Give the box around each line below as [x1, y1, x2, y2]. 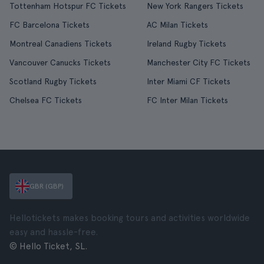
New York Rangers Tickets [146, 1, 243, 11]
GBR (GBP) [29, 182, 64, 190]
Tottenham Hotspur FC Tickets [9, 1, 126, 11]
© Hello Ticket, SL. [9, 241, 87, 252]
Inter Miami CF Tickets [146, 77, 230, 86]
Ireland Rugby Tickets [146, 39, 226, 48]
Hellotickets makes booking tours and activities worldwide [9, 213, 250, 223]
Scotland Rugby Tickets [9, 77, 97, 86]
